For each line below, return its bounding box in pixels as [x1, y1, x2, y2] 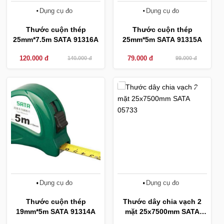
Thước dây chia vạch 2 [123, 197, 201, 206]
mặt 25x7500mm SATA [125, 207, 199, 216]
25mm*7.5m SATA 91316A [13, 35, 98, 43]
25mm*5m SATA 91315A [122, 35, 202, 43]
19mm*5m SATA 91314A [16, 207, 95, 216]
